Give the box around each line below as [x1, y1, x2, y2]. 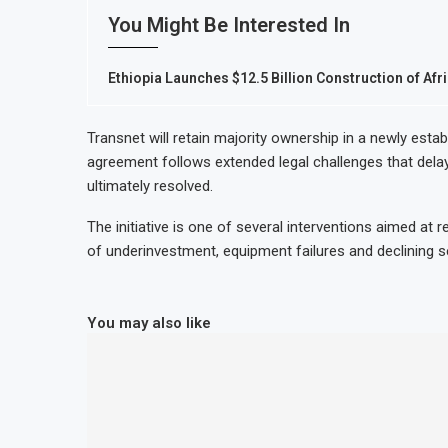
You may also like [87, 314, 211, 332]
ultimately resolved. [87, 177, 213, 195]
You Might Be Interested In [108, 13, 350, 37]
